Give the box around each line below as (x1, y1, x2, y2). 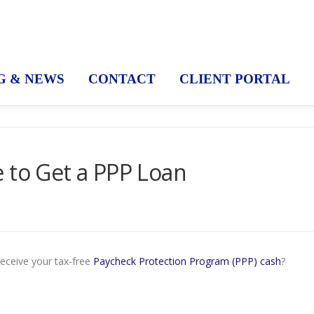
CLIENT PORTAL (179, 71, 290, 86)
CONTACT (88, 71, 156, 86)
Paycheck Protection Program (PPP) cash (93, 254, 281, 268)
